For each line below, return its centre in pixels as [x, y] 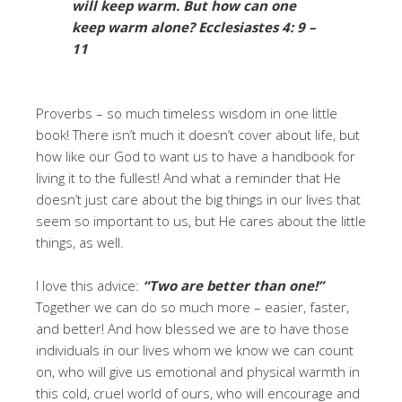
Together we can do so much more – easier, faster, [192, 307]
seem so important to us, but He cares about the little [201, 221]
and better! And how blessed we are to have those [192, 329]
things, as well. [80, 243]
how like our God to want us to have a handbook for [196, 157]
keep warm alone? [135, 27]
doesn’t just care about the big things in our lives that [198, 200]
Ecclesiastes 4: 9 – [257, 27]
